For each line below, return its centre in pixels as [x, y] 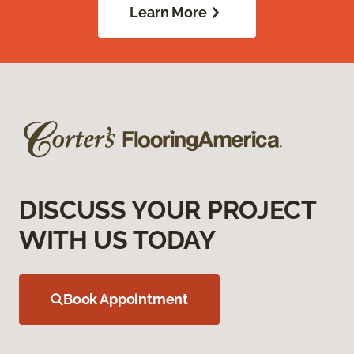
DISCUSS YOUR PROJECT [168, 210]
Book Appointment [126, 299]
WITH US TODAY [117, 240]
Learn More [168, 13]
